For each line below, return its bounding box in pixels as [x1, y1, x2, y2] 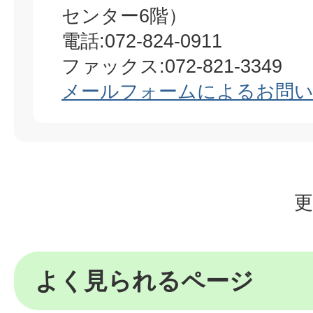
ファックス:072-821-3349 [61, 54, 282, 77]
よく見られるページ [35, 267, 254, 294]
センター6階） [61, 4, 187, 27]
